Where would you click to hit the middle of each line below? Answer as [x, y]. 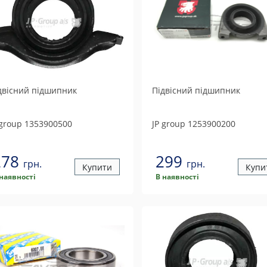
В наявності [177, 177]
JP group [168, 124]
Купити [97, 167]
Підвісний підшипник [196, 90]
